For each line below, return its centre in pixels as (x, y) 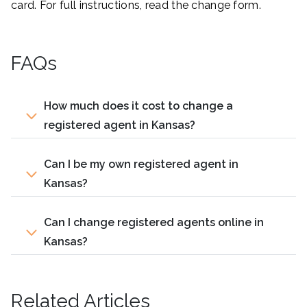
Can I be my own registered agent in (141, 164)
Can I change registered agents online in (154, 222)
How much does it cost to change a (138, 106)
